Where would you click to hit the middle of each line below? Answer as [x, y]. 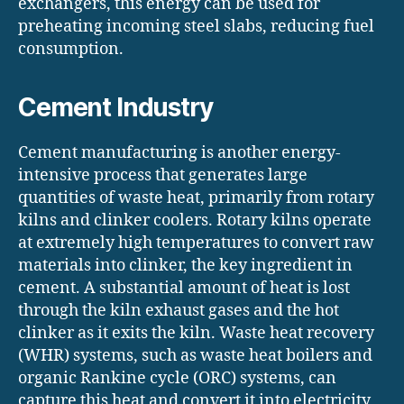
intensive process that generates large [163, 176]
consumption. [71, 50]
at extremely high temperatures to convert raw [196, 243]
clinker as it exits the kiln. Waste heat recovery [196, 334]
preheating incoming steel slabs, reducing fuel [196, 27]
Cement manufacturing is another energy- [179, 153]
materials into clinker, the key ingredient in [185, 266]
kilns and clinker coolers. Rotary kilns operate [195, 221]
